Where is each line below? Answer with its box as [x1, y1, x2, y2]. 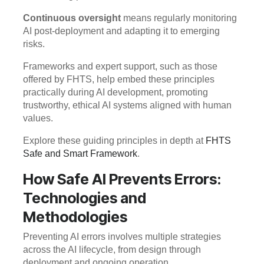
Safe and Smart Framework [23, 148, 137, 159]
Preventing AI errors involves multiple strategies [23, 232, 221, 242]
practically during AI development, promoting [23, 87, 208, 97]
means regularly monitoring [121, 12, 237, 23]
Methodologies [23, 207, 127, 226]
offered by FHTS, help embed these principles [23, 74, 214, 84]
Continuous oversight [23, 12, 121, 23]
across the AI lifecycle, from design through [23, 245, 201, 255]
